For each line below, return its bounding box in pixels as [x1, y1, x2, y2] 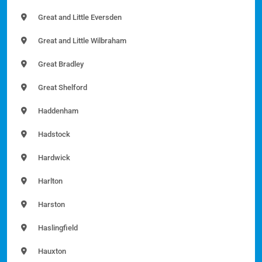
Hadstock [36, 130, 70, 139]
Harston [36, 200, 65, 209]
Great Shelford [36, 83, 87, 92]
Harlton [36, 177, 63, 186]
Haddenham [36, 106, 78, 116]
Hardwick [36, 153, 70, 163]
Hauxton [36, 247, 66, 256]
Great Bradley [36, 60, 84, 69]
